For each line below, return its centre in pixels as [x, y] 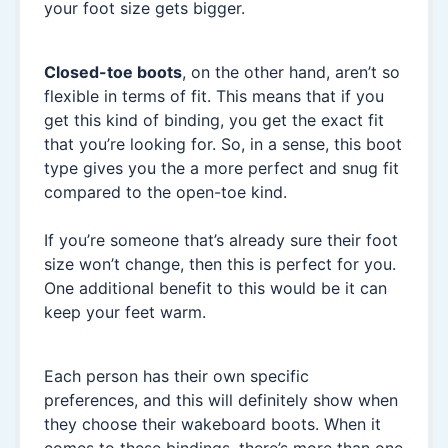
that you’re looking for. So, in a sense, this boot [223, 143]
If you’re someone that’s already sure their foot [221, 239]
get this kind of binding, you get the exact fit [214, 119]
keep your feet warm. [125, 311]
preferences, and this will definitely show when [221, 399]
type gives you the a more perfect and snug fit [221, 167]
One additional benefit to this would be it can [215, 287]
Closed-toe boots [113, 71]
